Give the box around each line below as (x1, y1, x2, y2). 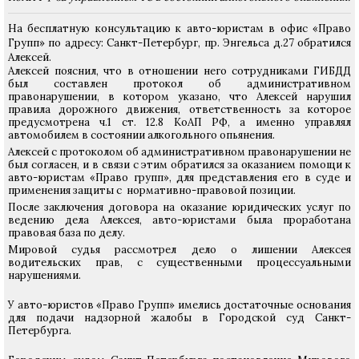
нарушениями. (8, 268, 81, 282)
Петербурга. (8, 324, 71, 337)
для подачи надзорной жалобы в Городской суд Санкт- (8, 311, 351, 325)
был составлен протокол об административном (8, 77, 351, 91)
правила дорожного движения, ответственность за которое (8, 103, 351, 116)
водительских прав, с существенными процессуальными (8, 256, 351, 269)
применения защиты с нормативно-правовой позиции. (8, 184, 296, 197)
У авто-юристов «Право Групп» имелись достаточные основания (8, 298, 351, 312)
